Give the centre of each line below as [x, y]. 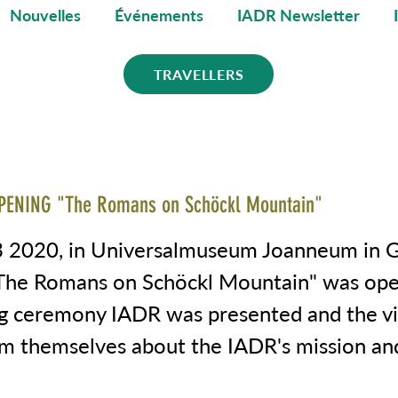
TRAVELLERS [199, 74]
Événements [159, 15]
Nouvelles [45, 15]
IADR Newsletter [298, 15]
